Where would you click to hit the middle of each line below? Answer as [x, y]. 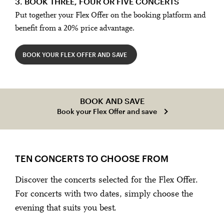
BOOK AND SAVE [112, 101]
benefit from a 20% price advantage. [75, 28]
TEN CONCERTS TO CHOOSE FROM [92, 159]
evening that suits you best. [66, 209]
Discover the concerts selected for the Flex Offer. [106, 181]
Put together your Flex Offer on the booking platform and [110, 15]
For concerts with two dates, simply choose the [104, 195]
